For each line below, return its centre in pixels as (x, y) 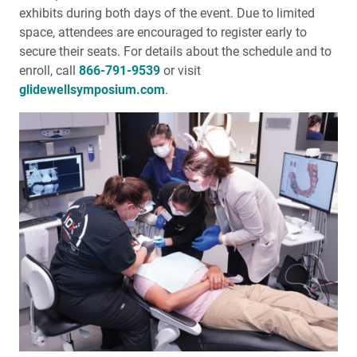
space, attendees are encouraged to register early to (163, 32)
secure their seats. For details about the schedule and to (175, 51)
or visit (180, 71)
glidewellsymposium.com (92, 90)
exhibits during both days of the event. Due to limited (167, 13)
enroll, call (49, 71)
